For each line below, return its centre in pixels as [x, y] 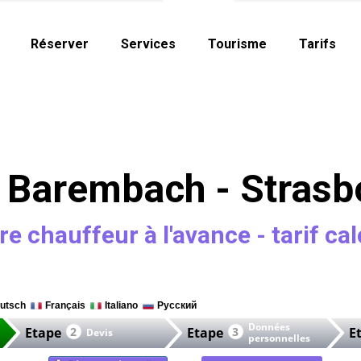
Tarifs [317, 44]
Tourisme [237, 44]
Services [148, 44]
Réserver [59, 44]
